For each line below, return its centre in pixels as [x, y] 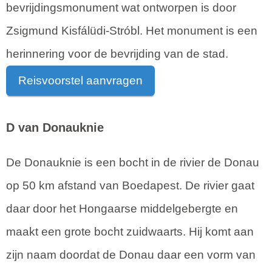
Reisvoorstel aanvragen [85, 80]
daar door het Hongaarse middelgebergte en [122, 208]
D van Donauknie [55, 127]
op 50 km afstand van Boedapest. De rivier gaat [130, 185]
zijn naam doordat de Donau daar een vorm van [131, 254]
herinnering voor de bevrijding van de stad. [117, 53]
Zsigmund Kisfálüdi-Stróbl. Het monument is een [132, 30]
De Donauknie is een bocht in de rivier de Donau [133, 162]
